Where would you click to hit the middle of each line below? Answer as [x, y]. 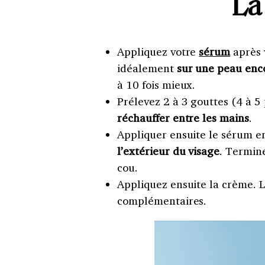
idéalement [147, 68]
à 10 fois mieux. [156, 85]
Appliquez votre [158, 52]
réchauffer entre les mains [183, 118]
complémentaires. [162, 201]
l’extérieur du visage [169, 151]
